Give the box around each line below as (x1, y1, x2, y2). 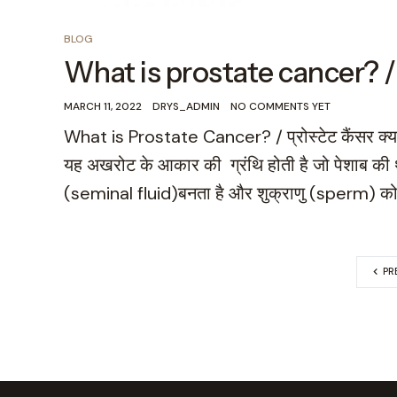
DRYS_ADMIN (152, 98, 220, 113)
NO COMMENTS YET (230, 98, 331, 113)
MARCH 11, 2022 (64, 98, 142, 113)
